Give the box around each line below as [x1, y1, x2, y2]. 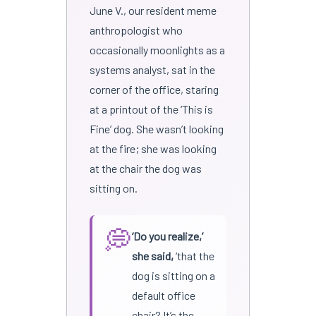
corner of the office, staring [89, 82, 219, 96]
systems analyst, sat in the [89, 62, 215, 76]
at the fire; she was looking [89, 141, 217, 155]
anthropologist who [89, 23, 183, 37]
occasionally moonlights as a [89, 42, 225, 56]
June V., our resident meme [89, 3, 217, 17]
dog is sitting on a [131, 268, 215, 282]
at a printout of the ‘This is [89, 102, 213, 116]
